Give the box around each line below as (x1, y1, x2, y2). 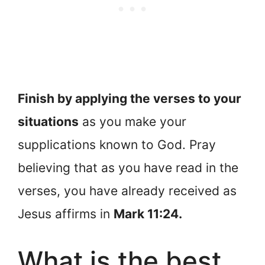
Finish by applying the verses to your (18, 91, 241, 106)
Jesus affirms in (18, 206, 114, 222)
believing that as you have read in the (18, 160, 238, 176)
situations (18, 114, 79, 130)
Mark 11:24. (114, 206, 182, 222)
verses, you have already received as (18, 183, 237, 199)
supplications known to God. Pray (18, 137, 216, 153)
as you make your (79, 114, 186, 130)
